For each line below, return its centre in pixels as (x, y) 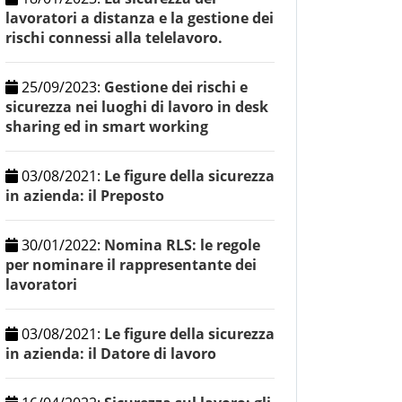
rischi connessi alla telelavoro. (114, 38)
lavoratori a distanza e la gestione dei (140, 18)
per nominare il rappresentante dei (131, 265)
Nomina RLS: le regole (182, 245)
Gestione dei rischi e (176, 87)
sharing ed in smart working (107, 127)
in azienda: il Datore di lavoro (111, 354)
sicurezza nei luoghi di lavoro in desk (137, 107)
